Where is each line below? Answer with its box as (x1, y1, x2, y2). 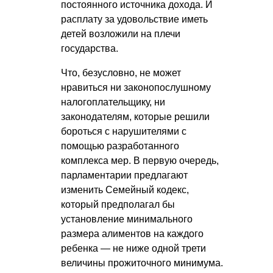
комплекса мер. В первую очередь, (61, 155, 219, 166)
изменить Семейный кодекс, (61, 185, 189, 196)
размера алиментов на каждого (61, 229, 204, 239)
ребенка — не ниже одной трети (61, 243, 206, 254)
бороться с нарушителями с (61, 126, 186, 137)
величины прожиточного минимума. (61, 258, 223, 269)
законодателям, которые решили (61, 112, 210, 122)
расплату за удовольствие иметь (61, 14, 208, 25)
